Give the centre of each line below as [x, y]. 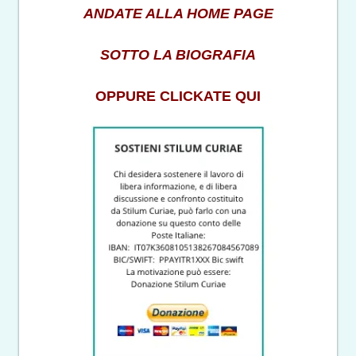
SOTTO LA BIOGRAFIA [178, 55]
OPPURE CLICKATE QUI [178, 97]
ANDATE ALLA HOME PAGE [178, 14]
